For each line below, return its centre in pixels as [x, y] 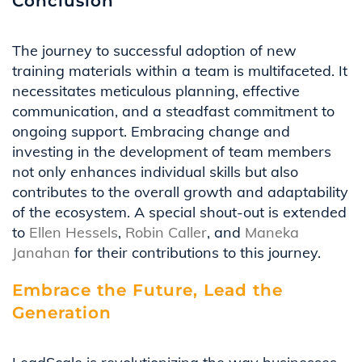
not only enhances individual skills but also [155, 172]
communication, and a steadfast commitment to [173, 112]
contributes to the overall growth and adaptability [180, 192]
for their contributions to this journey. [196, 253]
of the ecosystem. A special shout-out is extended [179, 213]
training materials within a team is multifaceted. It [180, 71]
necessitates [54, 91]
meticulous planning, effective [198, 91]
